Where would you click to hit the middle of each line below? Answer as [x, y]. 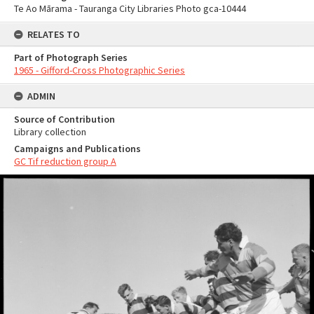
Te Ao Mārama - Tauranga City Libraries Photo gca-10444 [130, 8]
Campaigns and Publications [77, 149]
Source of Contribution [64, 119]
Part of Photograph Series [71, 57]
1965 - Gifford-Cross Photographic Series [100, 70]
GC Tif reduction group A [65, 161]
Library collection [50, 132]
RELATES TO [54, 34]
